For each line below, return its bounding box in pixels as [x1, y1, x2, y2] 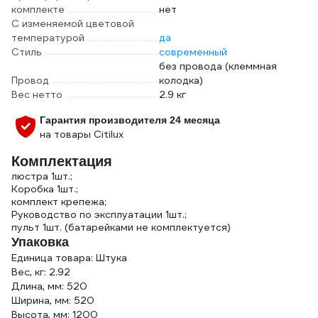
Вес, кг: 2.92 [11, 265, 70, 278]
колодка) [159, 74, 203, 87]
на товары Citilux [40, 128, 124, 141]
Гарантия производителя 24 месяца [40, 114, 220, 126]
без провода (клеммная [159, 60, 277, 72]
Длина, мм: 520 [11, 280, 87, 292]
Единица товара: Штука [11, 251, 127, 264]
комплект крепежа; [11, 195, 106, 208]
